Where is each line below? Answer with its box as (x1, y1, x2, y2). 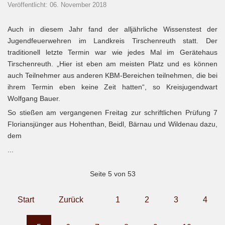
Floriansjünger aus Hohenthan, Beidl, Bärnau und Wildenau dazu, (8, 120, 217, 128)
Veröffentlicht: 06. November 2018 (8, 1, 106, 9)
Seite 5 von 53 (89, 170, 136, 178)
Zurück (59, 195, 83, 204)
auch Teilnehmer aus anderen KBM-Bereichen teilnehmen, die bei (8, 71, 217, 79)
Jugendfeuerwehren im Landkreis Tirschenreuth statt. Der (8, 37, 217, 45)
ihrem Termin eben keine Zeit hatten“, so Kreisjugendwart (8, 83, 217, 91)
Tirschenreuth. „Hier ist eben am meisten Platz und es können (8, 60, 217, 68)
